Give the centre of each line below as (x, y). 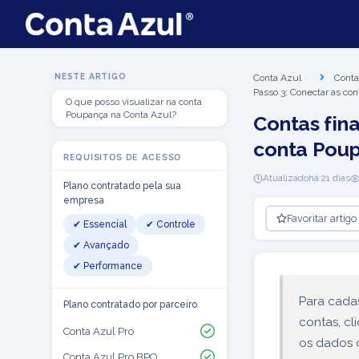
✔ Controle (171, 224)
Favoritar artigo (321, 218)
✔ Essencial (100, 224)
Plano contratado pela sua (122, 186)
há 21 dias (329, 178)
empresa (84, 200)
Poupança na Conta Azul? (121, 115)
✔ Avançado (101, 245)
